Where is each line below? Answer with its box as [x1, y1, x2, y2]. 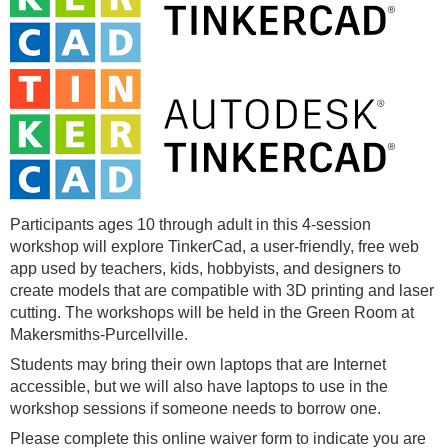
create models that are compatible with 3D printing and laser [10, 281, 434, 299]
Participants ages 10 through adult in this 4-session [10, 215, 371, 233]
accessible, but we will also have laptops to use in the [10, 377, 388, 395]
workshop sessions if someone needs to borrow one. [10, 399, 381, 417]
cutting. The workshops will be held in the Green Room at [10, 303, 414, 321]
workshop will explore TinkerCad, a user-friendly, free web [10, 237, 419, 255]
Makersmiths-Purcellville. [10, 325, 188, 343]
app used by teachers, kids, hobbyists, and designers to [10, 259, 401, 277]
